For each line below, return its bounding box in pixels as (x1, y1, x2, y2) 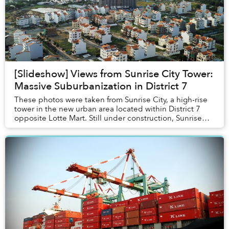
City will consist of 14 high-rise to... (14, 122, 138, 132)
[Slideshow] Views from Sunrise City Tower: (14, 66, 213, 81)
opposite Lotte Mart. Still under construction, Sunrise (14, 112, 202, 123)
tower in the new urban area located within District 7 (14, 103, 200, 114)
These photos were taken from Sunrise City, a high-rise (14, 94, 208, 105)
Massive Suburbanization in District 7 (14, 79, 188, 93)
